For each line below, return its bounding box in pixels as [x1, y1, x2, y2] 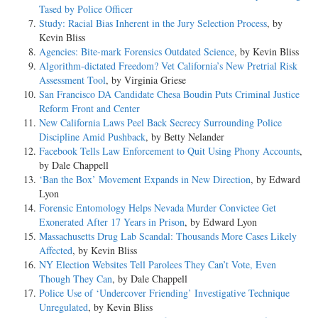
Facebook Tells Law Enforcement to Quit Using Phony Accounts [39, 144, 300, 158]
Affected [39, 243, 72, 258]
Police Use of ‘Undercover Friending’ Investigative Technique [39, 286, 290, 300]
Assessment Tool [39, 73, 106, 87]
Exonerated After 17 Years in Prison [39, 215, 185, 229]
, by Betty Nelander [146, 130, 224, 144]
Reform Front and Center [39, 102, 140, 116]
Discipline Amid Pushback [39, 130, 146, 144]
